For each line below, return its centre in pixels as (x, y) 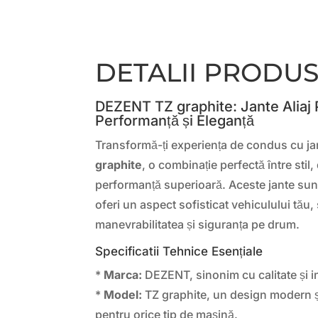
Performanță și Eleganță (175, 120)
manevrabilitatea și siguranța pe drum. (198, 224)
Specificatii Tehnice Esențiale (179, 251)
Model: (123, 294)
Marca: (123, 274)
